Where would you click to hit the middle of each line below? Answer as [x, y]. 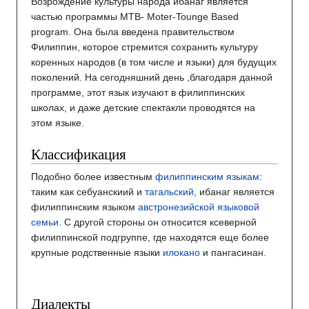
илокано [181, 253]
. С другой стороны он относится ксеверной [158, 222]
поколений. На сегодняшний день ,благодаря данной [152, 78]
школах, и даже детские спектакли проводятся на [143, 108]
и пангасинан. [233, 253]
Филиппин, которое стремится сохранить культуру [144, 47]
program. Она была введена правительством [133, 32]
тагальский [169, 192]
